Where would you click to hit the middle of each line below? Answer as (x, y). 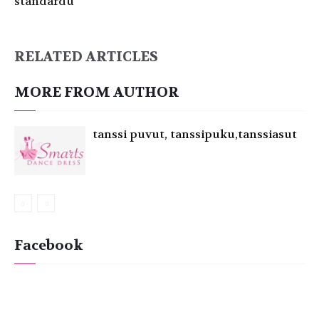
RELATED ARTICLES (86, 57)
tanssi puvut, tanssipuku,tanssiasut (195, 134)
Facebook (49, 245)
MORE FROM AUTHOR (96, 92)
